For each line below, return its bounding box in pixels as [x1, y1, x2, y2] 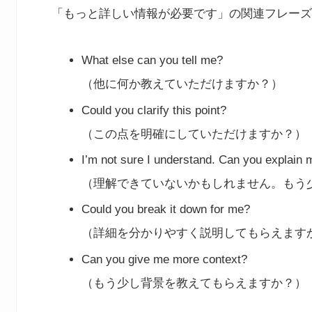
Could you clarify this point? [81, 103, 227, 117]
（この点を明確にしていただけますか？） [81, 127, 307, 141]
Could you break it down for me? [81, 203, 251, 217]
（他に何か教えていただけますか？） [81, 77, 283, 91]
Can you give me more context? [81, 252, 248, 266]
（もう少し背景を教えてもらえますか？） [81, 276, 307, 290]
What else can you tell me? [81, 54, 224, 68]
